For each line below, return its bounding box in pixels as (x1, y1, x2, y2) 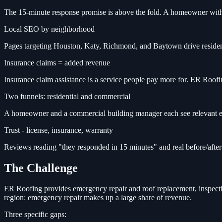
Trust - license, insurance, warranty (4, 125, 113, 134)
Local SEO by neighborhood (4, 24, 95, 33)
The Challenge (4, 161, 78, 174)
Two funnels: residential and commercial (4, 92, 130, 101)
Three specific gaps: (4, 210, 66, 219)
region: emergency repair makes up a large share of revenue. (4, 193, 192, 202)
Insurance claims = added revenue (4, 58, 110, 67)
